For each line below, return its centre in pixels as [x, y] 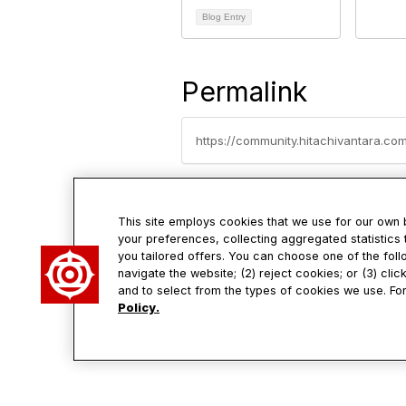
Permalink [244, 92]
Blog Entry [224, 17]
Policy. [139, 308]
